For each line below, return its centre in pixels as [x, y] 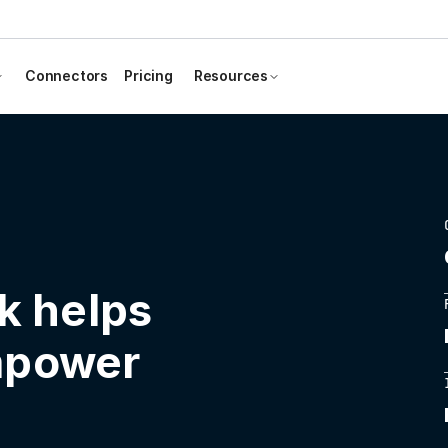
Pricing [148, 75]
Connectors [66, 75]
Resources [231, 75]
